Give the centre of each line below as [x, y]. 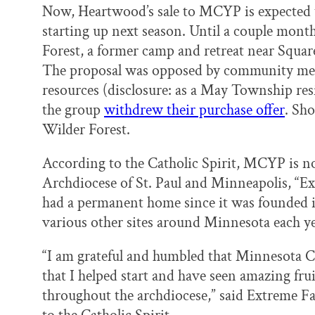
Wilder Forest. [86, 130]
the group [73, 110]
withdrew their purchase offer [194, 110]
